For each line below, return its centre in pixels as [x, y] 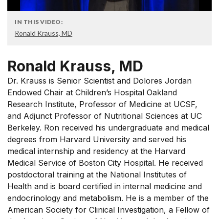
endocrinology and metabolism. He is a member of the [108, 198]
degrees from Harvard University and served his [97, 139]
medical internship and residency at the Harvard [96, 151]
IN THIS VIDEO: [39, 22]
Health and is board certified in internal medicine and [105, 186]
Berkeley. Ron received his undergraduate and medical [108, 128]
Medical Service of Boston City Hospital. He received [105, 163]
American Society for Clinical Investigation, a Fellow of [109, 210]
